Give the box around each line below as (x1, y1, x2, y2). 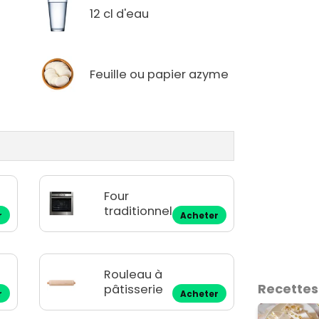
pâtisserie (104, 281, 164, 298)
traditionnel (104, 203, 173, 220)
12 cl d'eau (90, 5, 150, 22)
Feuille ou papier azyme (90, 66, 229, 83)
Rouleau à (104, 266, 163, 283)
